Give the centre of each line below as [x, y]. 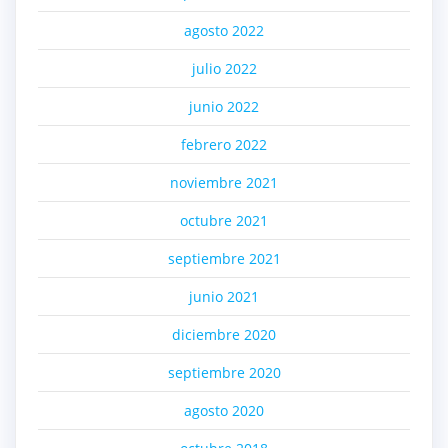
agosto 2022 [224, 30]
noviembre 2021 [224, 182]
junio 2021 [224, 296]
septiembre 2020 [224, 372]
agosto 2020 [224, 410]
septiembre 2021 [224, 258]
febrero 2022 [224, 144]
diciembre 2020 [224, 334]
